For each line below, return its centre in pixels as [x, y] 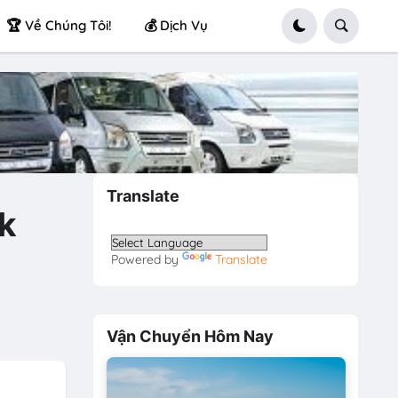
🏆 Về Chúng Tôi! [59, 25]
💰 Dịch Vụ [175, 25]
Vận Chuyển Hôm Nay [190, 336]
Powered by [147, 260]
